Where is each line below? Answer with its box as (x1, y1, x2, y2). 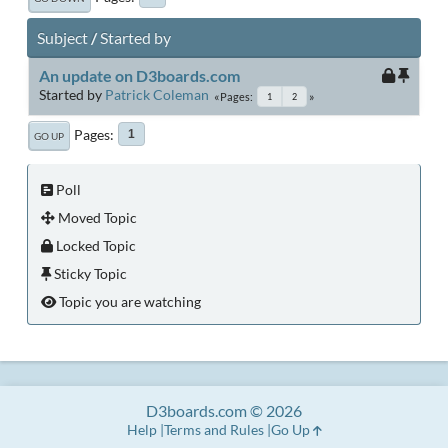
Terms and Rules (163, 421, 264, 438)
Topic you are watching (56, 292, 201, 310)
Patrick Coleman (105, 85, 209, 103)
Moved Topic (55, 208, 137, 226)
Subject (37, 28, 88, 47)
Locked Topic (53, 236, 136, 254)
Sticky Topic (51, 264, 127, 282)
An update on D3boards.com (39, 65, 240, 85)
